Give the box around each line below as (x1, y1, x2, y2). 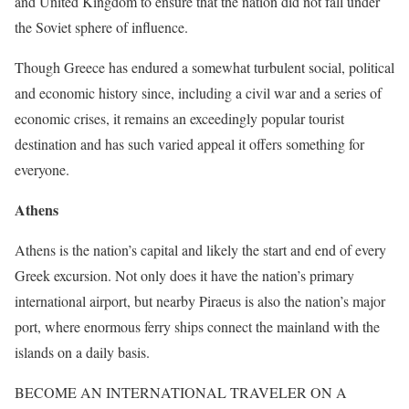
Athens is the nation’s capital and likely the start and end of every (15, 240, 386, 259)
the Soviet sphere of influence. (15, 17, 188, 37)
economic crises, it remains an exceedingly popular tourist (15, 109, 344, 128)
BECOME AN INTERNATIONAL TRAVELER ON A (15, 383, 347, 402)
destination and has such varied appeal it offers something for (15, 134, 364, 153)
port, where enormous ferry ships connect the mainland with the (15, 317, 380, 336)
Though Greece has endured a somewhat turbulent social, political (15, 58, 394, 77)
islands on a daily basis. (15, 342, 150, 362)
